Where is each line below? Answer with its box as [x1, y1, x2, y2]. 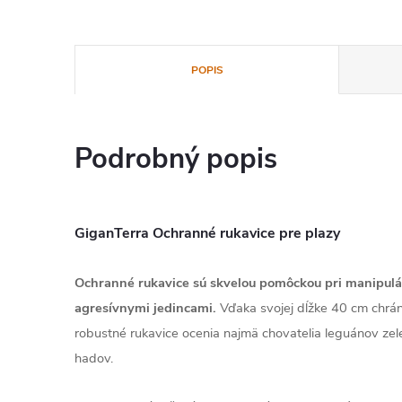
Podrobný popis [74, 140, 277, 178]
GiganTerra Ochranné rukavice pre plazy [74, 223, 340, 243]
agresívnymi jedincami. [74, 299, 216, 317]
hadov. [74, 349, 113, 367]
